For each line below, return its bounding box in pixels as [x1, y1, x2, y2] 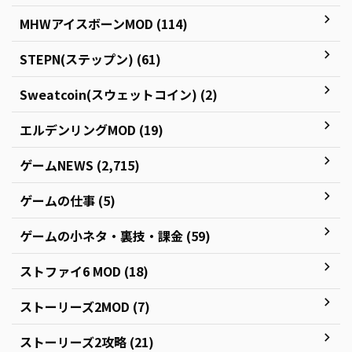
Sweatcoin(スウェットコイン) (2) [20, 84, 218, 104]
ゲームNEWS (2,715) [20, 155, 140, 174]
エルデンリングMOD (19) [20, 119, 163, 139]
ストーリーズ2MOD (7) [20, 296, 150, 316]
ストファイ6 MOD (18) [20, 261, 148, 280]
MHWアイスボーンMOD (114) [20, 13, 188, 33]
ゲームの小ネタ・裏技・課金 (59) [20, 225, 211, 245]
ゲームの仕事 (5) [20, 190, 115, 210]
